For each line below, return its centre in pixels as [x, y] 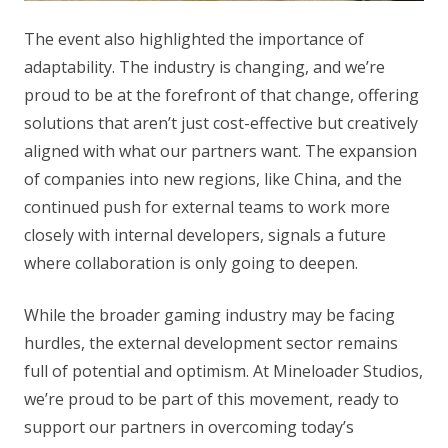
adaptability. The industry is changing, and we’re [204, 66]
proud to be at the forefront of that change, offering [221, 94]
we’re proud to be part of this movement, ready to [211, 398]
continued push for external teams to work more [207, 206]
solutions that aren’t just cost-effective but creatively [221, 122]
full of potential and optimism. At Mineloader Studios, [223, 370]
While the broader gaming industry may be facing [209, 314]
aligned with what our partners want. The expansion [220, 150]
